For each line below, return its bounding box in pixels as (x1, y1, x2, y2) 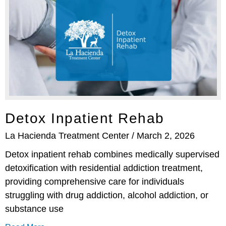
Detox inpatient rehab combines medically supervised (5, 149, 219, 160)
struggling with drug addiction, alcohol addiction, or (5, 190, 208, 201)
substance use (5, 204, 64, 214)
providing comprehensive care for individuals (5, 177, 184, 187)
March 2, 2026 (137, 131, 195, 141)
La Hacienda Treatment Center (5, 131, 132, 141)
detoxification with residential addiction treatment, (5, 163, 203, 174)
